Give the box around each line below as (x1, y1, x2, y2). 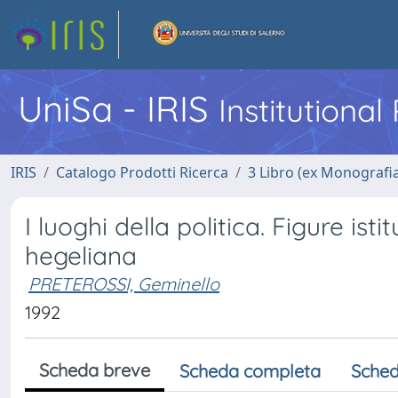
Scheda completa (179, 360, 321, 382)
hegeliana (25, 240, 137, 271)
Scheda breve (39, 359, 150, 381)
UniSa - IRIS (18, 86, 219, 131)
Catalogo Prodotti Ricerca (56, 163, 228, 182)
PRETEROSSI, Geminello (28, 273, 219, 295)
